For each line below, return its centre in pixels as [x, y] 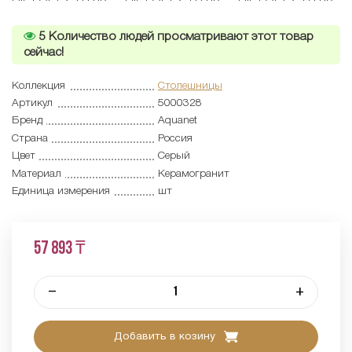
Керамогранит [193, 174]
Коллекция [38, 86]
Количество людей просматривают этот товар [180, 37]
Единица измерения [61, 191]
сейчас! [44, 52]
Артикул [32, 103]
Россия [175, 138]
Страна [30, 138]
